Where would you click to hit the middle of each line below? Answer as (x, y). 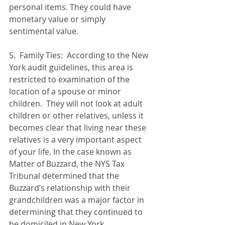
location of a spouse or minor (66, 91)
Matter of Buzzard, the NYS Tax (68, 164)
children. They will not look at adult (77, 103)
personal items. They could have (71, 7)
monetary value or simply (58, 19)
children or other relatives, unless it (77, 116)
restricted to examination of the (70, 79)
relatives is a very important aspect (76, 140)
